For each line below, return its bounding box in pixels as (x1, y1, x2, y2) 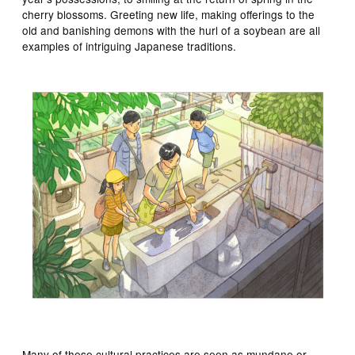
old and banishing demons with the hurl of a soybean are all (22, 21, 321, 38)
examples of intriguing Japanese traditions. (22, 37, 237, 54)
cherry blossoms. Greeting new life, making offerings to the (22, 6, 315, 22)
